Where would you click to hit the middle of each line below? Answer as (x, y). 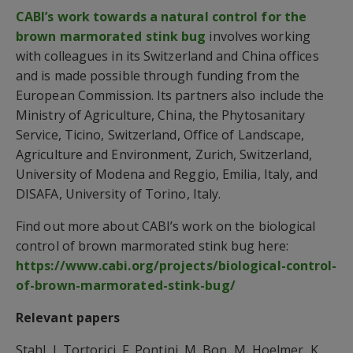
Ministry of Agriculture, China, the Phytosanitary (161, 115)
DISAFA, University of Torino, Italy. (119, 193)
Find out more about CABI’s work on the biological (166, 226)
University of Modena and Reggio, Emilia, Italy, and (167, 174)
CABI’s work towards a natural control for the (162, 16)
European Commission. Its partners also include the (170, 95)
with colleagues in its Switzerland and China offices (167, 56)
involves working (258, 36)
